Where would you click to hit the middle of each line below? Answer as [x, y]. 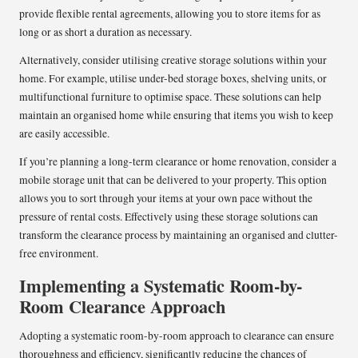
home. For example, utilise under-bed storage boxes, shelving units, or [173, 78]
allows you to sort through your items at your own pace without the [166, 198]
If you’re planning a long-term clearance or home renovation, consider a [178, 161]
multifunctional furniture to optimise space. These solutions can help [170, 96]
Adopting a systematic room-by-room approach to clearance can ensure [177, 335]
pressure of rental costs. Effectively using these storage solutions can [169, 216]
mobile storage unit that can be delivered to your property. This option [173, 179]
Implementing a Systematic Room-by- [161, 285]
